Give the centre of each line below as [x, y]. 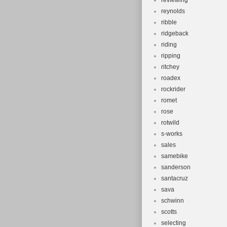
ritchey [170, 67]
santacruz [175, 178]
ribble [169, 22]
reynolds [173, 11]
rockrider [173, 89]
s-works [172, 134]
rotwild [170, 123]
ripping [171, 56]
